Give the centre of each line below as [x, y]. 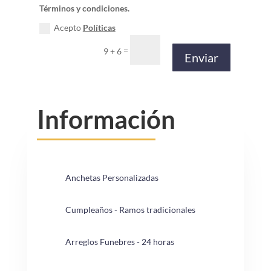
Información [106, 119]
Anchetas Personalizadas [112, 177]
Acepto [68, 27]
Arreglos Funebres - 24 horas [119, 241]
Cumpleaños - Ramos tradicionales [130, 209]
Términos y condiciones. [84, 8]
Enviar [202, 57]
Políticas [99, 27]
